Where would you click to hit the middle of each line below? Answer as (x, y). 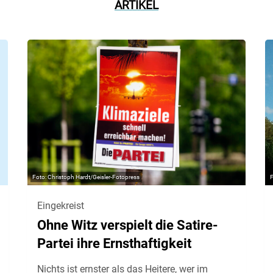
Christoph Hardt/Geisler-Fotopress (94, 177)
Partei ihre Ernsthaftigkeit (114, 244)
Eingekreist (61, 206)
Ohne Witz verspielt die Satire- (128, 225)
